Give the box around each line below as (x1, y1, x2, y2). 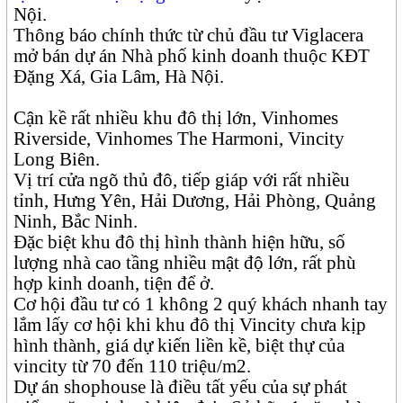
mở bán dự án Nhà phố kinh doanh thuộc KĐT (13, 45, 371, 67)
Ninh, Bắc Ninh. (13, 210, 139, 233)
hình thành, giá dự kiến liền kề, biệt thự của (13, 335, 345, 357)
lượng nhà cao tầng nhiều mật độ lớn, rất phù (13, 252, 357, 274)
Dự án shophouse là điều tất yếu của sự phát (13, 376, 348, 399)
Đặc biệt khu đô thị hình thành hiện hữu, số (13, 231, 346, 254)
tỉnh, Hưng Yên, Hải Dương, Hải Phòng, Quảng (13, 190, 377, 212)
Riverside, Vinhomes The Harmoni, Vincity (13, 128, 345, 150)
